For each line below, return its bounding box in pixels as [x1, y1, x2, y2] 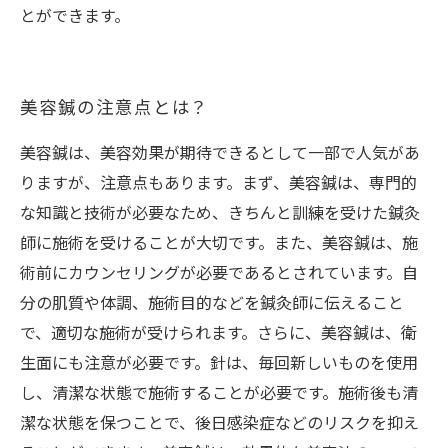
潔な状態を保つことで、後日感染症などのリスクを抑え [20, 411, 419, 438]
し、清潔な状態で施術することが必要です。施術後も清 [20, 381, 418, 408]
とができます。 [20, 4, 130, 31]
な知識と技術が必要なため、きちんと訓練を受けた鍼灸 [20, 201, 420, 228]
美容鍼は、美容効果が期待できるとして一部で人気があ [20, 141, 420, 168]
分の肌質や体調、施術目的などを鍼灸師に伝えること [20, 291, 404, 318]
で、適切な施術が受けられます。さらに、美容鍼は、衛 [20, 321, 417, 348]
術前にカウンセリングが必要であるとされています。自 [20, 261, 418, 288]
